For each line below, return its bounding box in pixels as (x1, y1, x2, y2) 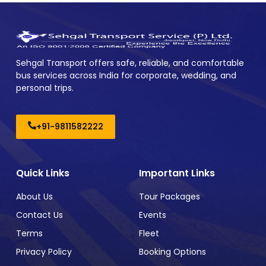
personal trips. (16, 81, 74, 94)
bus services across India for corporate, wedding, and (16, 69, 236, 81)
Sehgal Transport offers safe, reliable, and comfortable (16, 56, 244, 69)
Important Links (139, 166, 215, 180)
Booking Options (139, 245, 206, 258)
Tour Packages (139, 190, 200, 202)
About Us (16, 190, 53, 202)
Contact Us (16, 208, 63, 221)
